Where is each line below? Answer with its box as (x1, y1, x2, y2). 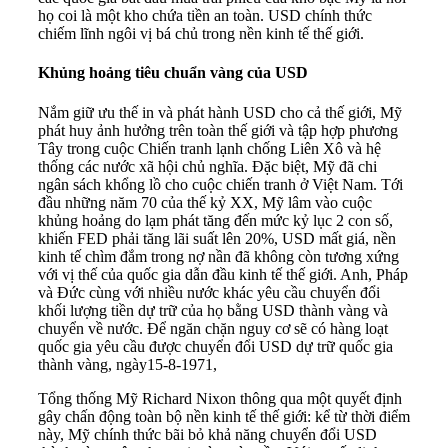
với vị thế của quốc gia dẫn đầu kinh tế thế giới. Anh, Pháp (38, 265, 408, 283)
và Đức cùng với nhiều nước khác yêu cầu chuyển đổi (38, 283, 380, 301)
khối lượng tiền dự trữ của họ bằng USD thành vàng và (38, 301, 388, 319)
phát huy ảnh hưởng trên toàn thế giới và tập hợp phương (38, 121, 398, 139)
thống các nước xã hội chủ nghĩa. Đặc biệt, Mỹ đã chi (38, 157, 377, 175)
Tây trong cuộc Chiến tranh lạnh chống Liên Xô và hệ (38, 139, 381, 157)
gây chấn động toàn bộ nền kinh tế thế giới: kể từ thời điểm (38, 407, 410, 425)
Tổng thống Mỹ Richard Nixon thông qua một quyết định (38, 389, 402, 407)
